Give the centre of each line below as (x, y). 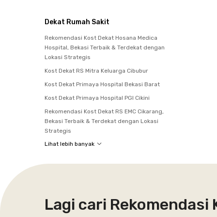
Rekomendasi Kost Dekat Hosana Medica (101, 38)
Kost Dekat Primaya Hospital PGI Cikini (97, 98)
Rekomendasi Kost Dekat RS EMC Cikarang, (104, 111)
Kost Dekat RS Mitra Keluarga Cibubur (96, 70)
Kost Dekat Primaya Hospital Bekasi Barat (102, 84)
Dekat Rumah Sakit (77, 22)
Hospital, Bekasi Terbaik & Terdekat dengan (105, 47)
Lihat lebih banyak (70, 144)
